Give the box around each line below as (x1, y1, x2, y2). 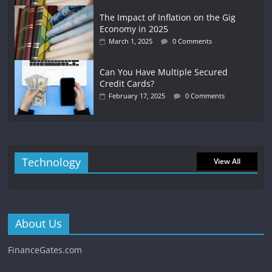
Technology (22, 155, 81, 170)
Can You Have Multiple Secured (100, 66, 228, 78)
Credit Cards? (100, 78, 155, 90)
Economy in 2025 (100, 23, 169, 35)
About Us (15, 216, 63, 231)
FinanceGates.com (8, 244, 83, 256)
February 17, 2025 (109, 91, 166, 101)
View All (213, 156, 240, 167)
